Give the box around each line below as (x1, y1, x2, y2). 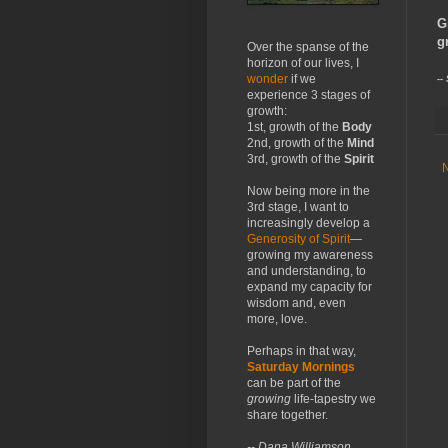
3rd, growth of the (247, 152, 344, 166)
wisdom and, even (247, 296, 346, 310)
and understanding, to (247, 264, 366, 278)
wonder (247, 72, 288, 86)
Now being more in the (247, 184, 370, 198)
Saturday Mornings (247, 360, 355, 374)
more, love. (247, 312, 307, 326)
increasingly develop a (247, 216, 370, 230)
